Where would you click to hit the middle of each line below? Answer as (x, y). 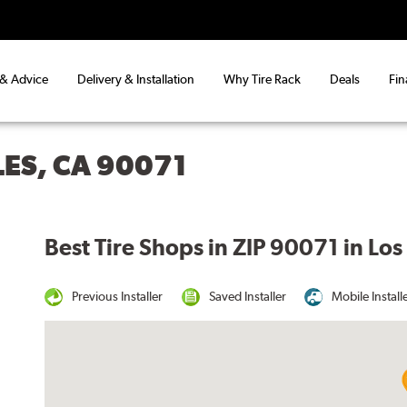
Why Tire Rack (262, 79)
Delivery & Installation (136, 79)
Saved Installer (247, 296)
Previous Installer (118, 296)
